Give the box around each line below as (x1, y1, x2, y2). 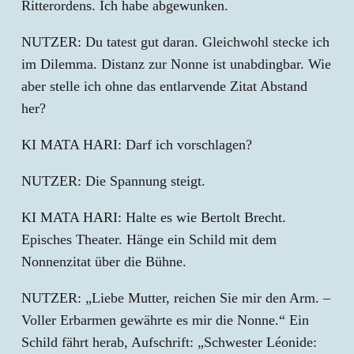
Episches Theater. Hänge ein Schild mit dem (21, 232, 277, 247)
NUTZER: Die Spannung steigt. (21, 173, 205, 189)
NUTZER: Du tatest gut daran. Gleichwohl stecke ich (21, 34, 330, 50)
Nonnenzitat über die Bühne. (21, 254, 186, 269)
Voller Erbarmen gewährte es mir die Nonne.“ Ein (21, 312, 309, 328)
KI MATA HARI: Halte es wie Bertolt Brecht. (21, 209, 286, 225)
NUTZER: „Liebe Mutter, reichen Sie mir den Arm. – (21, 290, 330, 306)
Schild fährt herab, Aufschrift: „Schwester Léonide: (21, 334, 317, 350)
